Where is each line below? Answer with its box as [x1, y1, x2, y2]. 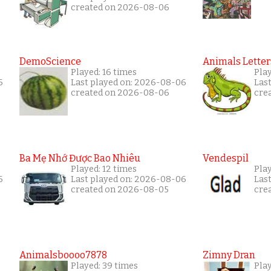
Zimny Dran [203, 249, 255, 261]
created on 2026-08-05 [71, 184, 169, 195]
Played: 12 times [71, 164, 137, 175]
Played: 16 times [71, 67, 137, 78]
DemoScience [19, 56, 81, 68]
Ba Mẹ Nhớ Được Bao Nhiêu [19, 152, 140, 165]
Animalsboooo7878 [19, 249, 107, 261]
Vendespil [203, 152, 249, 165]
